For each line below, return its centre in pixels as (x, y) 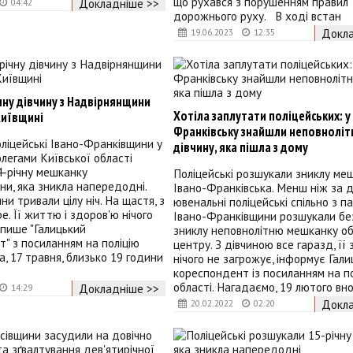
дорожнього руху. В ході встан (257, 16)
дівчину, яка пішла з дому (240, 148)
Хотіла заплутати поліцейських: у (262, 116)
